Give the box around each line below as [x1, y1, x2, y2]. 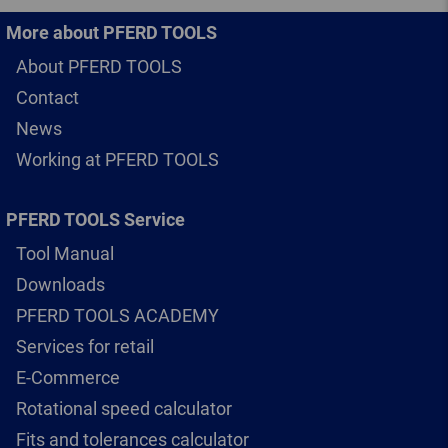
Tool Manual [16, 242, 114, 264]
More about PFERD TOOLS [6, 21, 217, 43]
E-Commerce [16, 366, 120, 388]
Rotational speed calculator [16, 397, 232, 419]
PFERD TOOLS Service [6, 208, 185, 230]
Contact [16, 86, 79, 108]
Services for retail [16, 335, 154, 357]
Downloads [16, 273, 105, 295]
